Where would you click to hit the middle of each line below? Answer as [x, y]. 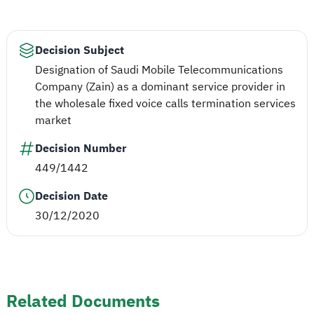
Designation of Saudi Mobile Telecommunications [159, 70]
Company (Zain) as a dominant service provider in [160, 87]
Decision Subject [80, 50]
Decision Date [71, 196]
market [53, 120]
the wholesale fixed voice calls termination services [165, 103]
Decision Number [81, 148]
